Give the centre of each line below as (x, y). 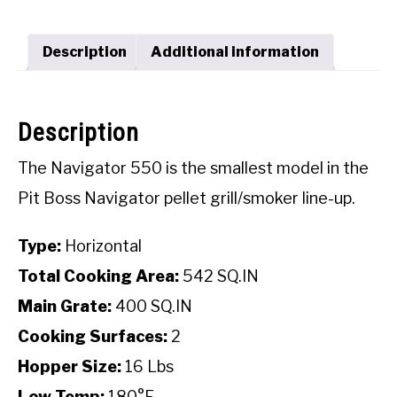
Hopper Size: (70, 367)
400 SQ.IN (152, 307)
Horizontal (101, 246)
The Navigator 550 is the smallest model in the (193, 168)
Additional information (235, 52)
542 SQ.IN (219, 276)
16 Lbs (148, 367)
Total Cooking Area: (98, 276)
